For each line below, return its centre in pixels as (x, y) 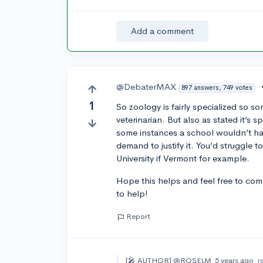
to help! (132, 194)
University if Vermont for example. (183, 159)
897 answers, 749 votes (217, 88)
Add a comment (163, 31)
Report (139, 217)
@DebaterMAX (146, 87)
